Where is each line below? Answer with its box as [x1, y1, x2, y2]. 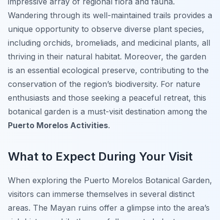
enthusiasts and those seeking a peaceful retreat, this [8, 93, 206, 103]
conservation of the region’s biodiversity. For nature [8, 79, 200, 89]
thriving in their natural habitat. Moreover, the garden [8, 52, 206, 62]
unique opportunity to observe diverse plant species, [8, 24, 204, 34]
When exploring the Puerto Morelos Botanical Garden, [8, 175, 212, 186]
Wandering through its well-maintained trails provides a [8, 10, 212, 21]
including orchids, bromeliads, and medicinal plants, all [8, 38, 210, 48]
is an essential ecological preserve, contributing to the [8, 65, 209, 76]
